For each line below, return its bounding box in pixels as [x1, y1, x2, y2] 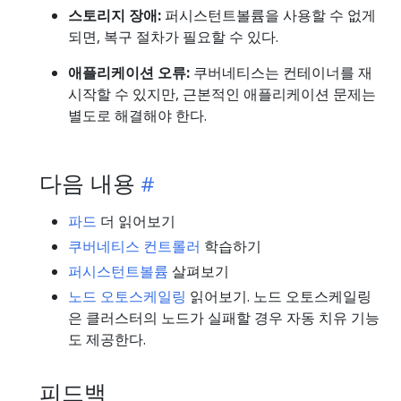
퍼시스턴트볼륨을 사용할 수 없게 [161, 4, 376, 25]
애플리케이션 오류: [68, 62, 190, 82]
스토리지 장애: [68, 4, 161, 25]
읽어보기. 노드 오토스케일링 [186, 286, 371, 306]
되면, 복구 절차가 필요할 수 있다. [68, 26, 278, 47]
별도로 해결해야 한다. [68, 105, 207, 125]
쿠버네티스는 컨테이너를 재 [190, 62, 372, 82]
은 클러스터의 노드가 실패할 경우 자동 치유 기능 [68, 307, 380, 328]
